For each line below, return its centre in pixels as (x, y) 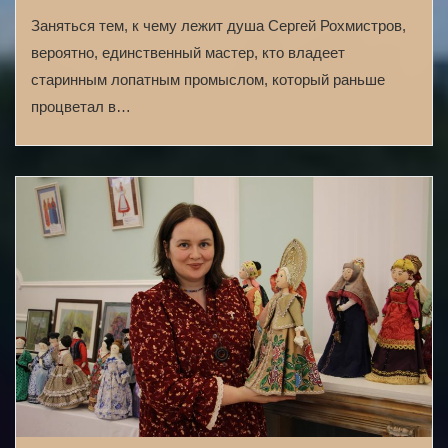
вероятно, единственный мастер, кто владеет (188, 52)
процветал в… (81, 106)
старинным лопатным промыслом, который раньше (208, 79)
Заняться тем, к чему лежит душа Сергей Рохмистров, (218, 25)
